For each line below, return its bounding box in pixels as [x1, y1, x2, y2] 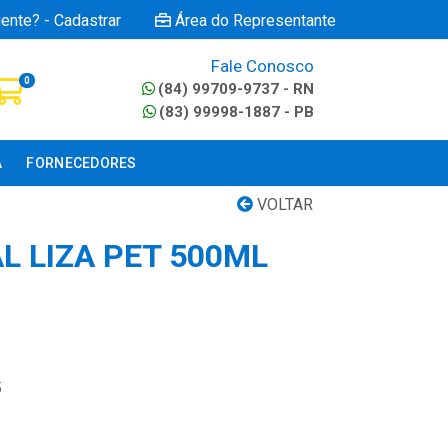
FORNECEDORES [26, 155, 137, 171]
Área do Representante [175, 10, 336, 30]
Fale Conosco [211, 56, 314, 76]
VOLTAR [253, 195, 313, 214]
